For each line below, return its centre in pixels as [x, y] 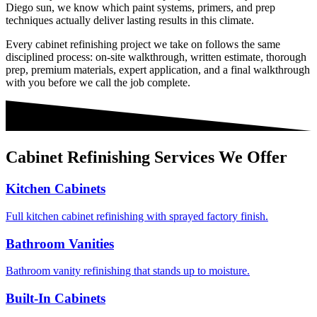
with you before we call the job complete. [98, 83]
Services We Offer [219, 157]
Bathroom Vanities [60, 243]
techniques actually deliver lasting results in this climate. [130, 21]
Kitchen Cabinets [56, 189]
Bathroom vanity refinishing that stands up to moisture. [128, 271]
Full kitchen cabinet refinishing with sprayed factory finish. [137, 216]
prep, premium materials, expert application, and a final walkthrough [158, 70]
